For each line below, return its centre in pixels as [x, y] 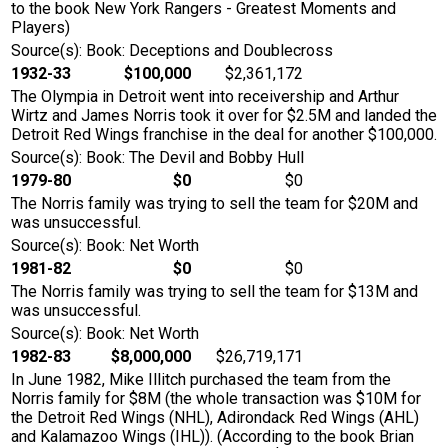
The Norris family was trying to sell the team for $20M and [214, 204]
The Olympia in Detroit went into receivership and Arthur [205, 97]
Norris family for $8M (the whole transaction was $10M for [216, 399]
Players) [40, 28]
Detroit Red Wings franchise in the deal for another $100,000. [224, 135]
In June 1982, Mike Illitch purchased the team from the [201, 380]
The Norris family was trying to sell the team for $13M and [214, 292]
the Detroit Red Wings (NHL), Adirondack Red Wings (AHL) [215, 418]
